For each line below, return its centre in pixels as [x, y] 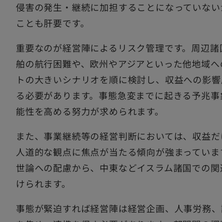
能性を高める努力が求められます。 [90, 111]
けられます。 [43, 184]
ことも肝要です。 [53, 23]
